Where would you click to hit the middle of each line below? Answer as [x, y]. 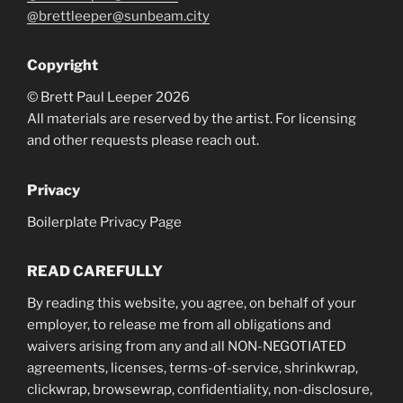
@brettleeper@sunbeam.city [118, 16]
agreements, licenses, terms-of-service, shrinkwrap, [193, 368]
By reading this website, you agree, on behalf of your [192, 303]
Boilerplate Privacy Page [104, 222]
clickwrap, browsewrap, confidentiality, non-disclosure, [200, 390]
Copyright [63, 65]
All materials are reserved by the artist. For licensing [192, 119]
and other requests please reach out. [143, 140]
